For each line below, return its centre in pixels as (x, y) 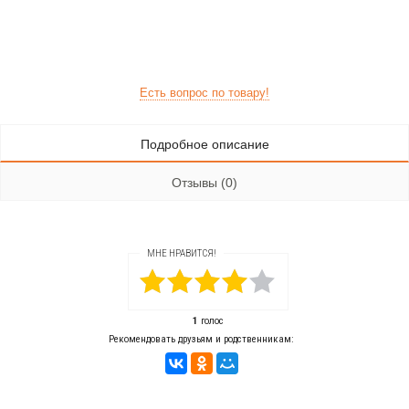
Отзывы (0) (204, 183)
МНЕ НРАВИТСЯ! (182, 254)
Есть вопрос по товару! (204, 93)
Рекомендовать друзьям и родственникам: (201, 340)
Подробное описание (204, 145)
